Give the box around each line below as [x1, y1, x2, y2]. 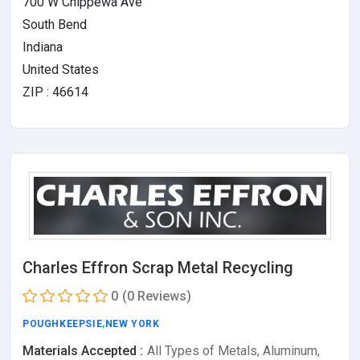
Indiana [22, 39, 63, 55]
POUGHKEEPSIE [22, 318, 103, 330]
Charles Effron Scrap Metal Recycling [22, 258, 293, 278]
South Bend [22, 17, 87, 32]
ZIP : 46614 [22, 84, 88, 100]
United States [22, 62, 99, 77]
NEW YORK [104, 318, 160, 330]
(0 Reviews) [122, 288, 191, 305]
